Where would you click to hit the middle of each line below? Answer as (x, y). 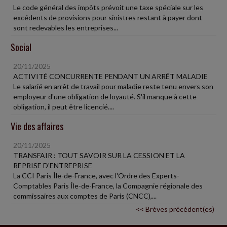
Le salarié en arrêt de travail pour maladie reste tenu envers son (113, 86)
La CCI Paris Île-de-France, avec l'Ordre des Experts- (96, 176)
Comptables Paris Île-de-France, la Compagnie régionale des (108, 186)
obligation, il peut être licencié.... (64, 107)
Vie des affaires (37, 126)
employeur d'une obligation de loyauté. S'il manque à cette (105, 97)
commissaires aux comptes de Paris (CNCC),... (85, 196)
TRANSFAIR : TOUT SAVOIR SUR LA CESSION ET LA (99, 155)
